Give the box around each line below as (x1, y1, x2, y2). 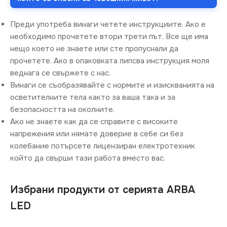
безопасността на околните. (10, 104, 115, 115)
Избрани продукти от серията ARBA (10, 183, 195, 197)
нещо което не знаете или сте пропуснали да (10, 44, 178, 54)
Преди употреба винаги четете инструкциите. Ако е (10, 19, 206, 30)
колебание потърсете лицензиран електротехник (10, 141, 195, 152)
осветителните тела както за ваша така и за (10, 92, 175, 103)
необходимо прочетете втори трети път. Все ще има (10, 31, 208, 42)
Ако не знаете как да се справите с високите (10, 117, 178, 127)
